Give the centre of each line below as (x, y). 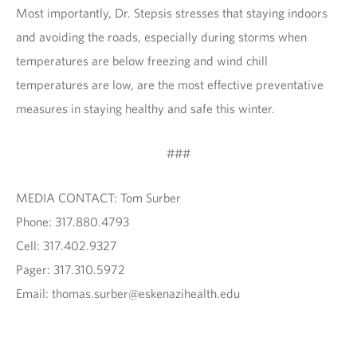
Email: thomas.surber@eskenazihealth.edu (128, 293)
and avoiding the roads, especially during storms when (161, 37)
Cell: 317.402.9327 (67, 245)
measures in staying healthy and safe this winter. (145, 108)
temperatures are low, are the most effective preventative (170, 84)
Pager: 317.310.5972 (72, 269)
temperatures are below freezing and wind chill (142, 61)
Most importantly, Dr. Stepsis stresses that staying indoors (172, 13)
